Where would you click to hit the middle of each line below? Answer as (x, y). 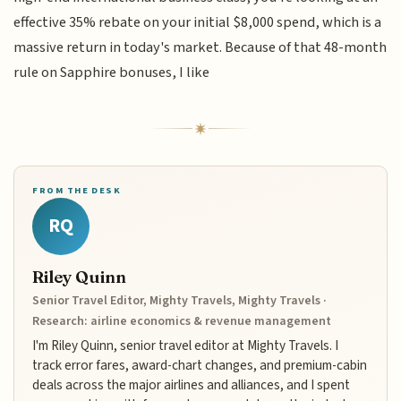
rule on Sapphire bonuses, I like (112, 72)
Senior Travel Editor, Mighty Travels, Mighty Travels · (180, 300)
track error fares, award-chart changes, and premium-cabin (200, 365)
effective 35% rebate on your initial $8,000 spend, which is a (198, 22)
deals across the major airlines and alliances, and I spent (192, 384)
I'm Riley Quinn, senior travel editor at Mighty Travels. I (186, 345)
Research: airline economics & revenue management (182, 321)
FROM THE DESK (77, 190)
